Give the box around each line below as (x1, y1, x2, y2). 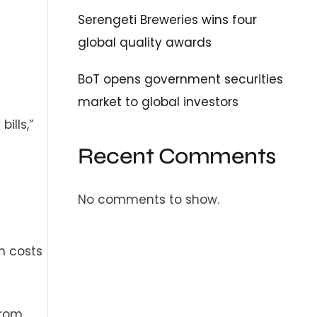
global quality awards (78, 33, 212, 51)
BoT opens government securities (78, 70, 284, 88)
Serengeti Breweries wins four (78, 11, 258, 28)
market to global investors (78, 93, 239, 110)
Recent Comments (78, 142, 276, 170)
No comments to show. (78, 191, 220, 209)
